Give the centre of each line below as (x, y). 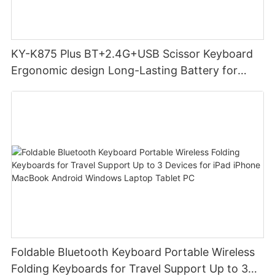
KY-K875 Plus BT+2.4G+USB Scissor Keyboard (132, 54)
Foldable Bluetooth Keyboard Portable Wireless (133, 252)
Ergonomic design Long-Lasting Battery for (125, 71)
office (26, 87)
